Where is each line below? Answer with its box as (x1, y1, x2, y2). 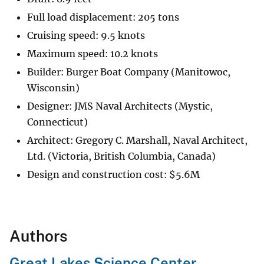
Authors (9, 227, 67, 246)
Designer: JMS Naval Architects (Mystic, (27, 100, 213, 113)
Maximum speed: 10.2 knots (27, 48, 158, 60)
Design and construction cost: (27, 169, 169, 181)
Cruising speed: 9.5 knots (27, 29, 145, 42)
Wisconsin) (27, 82, 80, 94)
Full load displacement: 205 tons (27, 11, 179, 24)
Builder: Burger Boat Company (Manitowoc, (27, 66, 230, 78)
